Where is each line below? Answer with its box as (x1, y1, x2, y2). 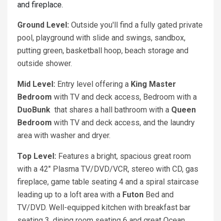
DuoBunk (17, 105, 54, 115)
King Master (131, 79, 176, 89)
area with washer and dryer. (17, 131, 110, 141)
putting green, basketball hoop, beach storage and (17, 46, 188, 56)
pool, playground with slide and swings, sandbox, (17, 33, 185, 43)
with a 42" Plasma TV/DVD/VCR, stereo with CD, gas (17, 164, 198, 174)
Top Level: (17, 151, 58, 161)
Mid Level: (17, 79, 57, 89)
